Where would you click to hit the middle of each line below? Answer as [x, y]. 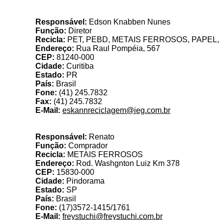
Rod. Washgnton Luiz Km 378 [127, 163]
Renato [101, 137]
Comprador [87, 146]
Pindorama [84, 181]
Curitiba [79, 66]
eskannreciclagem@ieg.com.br [116, 110]
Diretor [79, 31]
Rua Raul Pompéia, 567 [117, 48]
